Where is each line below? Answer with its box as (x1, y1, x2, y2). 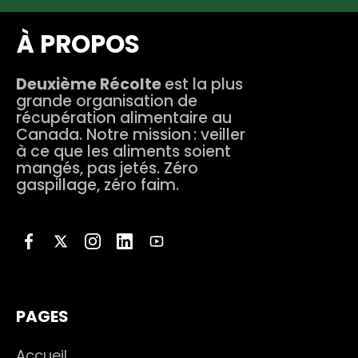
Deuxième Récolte (16, 74, 165, 95)
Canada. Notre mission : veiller (16, 124, 245, 145)
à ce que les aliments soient (16, 141, 231, 162)
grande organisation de (16, 90, 197, 112)
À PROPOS (16, 26, 140, 62)
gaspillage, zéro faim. (16, 174, 179, 196)
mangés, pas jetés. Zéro (16, 157, 198, 179)
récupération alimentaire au (16, 107, 232, 129)
